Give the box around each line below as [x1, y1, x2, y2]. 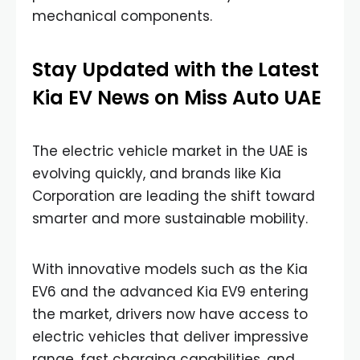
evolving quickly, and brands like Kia [32, 164, 281, 183]
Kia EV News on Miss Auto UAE [32, 84, 321, 111]
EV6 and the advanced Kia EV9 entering [32, 282, 309, 301]
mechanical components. [32, 6, 212, 26]
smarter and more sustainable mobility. [32, 209, 312, 228]
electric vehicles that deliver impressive [32, 327, 309, 346]
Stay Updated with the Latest [32, 56, 319, 83]
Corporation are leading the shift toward [32, 186, 315, 206]
